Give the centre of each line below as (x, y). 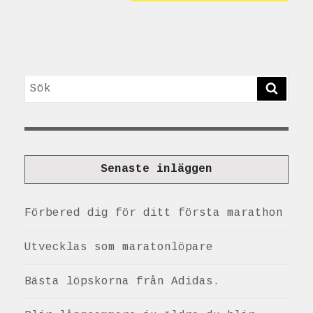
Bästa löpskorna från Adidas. (122, 282)
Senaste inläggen (156, 169)
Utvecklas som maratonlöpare (119, 248)
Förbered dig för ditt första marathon (154, 213)
